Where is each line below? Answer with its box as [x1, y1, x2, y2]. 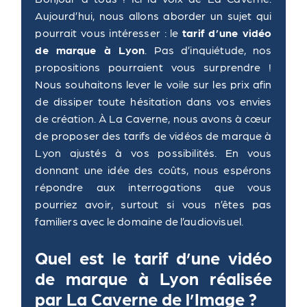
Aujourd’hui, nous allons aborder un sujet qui [35, 9, 272, 22]
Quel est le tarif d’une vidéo [35, 247, 272, 267]
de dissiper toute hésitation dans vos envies [35, 95, 272, 108]
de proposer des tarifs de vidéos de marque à [35, 129, 272, 142]
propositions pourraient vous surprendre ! [35, 60, 272, 73]
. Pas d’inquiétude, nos [145, 43, 272, 56]
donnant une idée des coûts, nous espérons [35, 163, 272, 176]
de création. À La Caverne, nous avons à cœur [35, 112, 272, 125]
